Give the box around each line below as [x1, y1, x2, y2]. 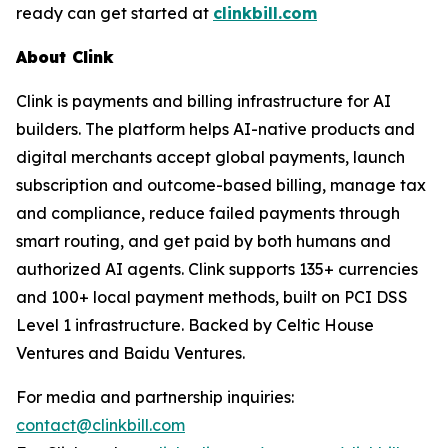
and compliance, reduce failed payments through [16, 202, 400, 223]
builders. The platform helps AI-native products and [16, 118, 415, 139]
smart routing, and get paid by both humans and [16, 230, 391, 251]
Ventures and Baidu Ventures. [16, 342, 245, 363]
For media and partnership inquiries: [16, 386, 294, 407]
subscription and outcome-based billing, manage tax [16, 174, 426, 195]
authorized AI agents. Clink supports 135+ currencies [16, 258, 418, 279]
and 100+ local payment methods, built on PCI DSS [16, 286, 408, 307]
